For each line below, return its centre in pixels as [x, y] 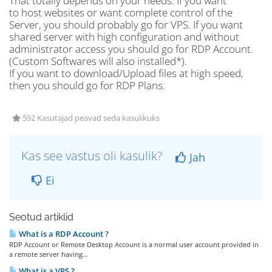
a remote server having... [49, 254]
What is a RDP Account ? [63, 234]
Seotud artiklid [41, 217]
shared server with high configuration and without [124, 37]
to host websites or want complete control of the [121, 12]
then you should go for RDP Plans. [87, 85]
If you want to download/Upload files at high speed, [126, 73]
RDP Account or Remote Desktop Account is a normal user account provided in [134, 244]
